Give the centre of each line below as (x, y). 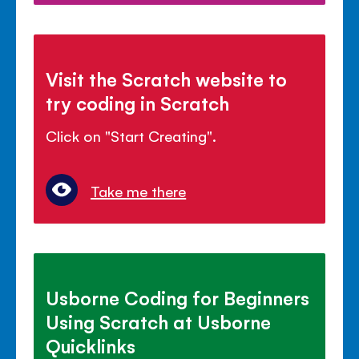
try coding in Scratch (138, 103)
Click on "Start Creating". (131, 136)
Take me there (139, 191)
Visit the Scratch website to (167, 79)
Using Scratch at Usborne (159, 322)
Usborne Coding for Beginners (178, 298)
